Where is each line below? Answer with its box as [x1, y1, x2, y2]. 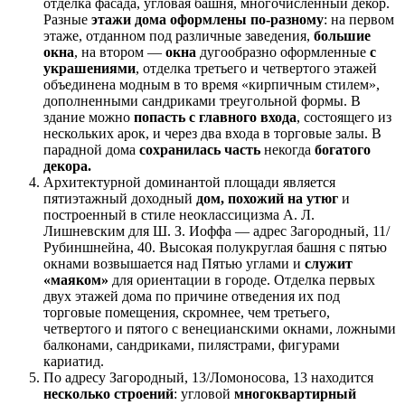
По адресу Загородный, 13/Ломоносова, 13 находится [43, 370, 373, 386]
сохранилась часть [139, 142, 260, 158]
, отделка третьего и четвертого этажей [136, 61, 377, 77]
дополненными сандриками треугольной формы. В [43, 93, 361, 109]
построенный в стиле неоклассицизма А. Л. [43, 207, 315, 223]
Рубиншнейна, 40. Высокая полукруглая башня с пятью [43, 240, 387, 256]
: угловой [174, 386, 234, 402]
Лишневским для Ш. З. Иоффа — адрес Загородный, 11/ [43, 223, 390, 240]
